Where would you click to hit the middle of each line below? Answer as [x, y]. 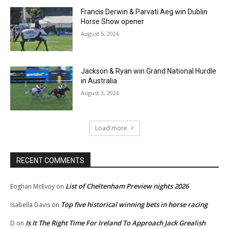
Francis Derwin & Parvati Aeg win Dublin [144, 12]
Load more [111, 128]
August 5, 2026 [100, 34]
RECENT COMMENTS [50, 160]
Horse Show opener [113, 22]
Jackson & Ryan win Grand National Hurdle [149, 71]
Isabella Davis [30, 204]
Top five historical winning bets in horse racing [134, 204]
